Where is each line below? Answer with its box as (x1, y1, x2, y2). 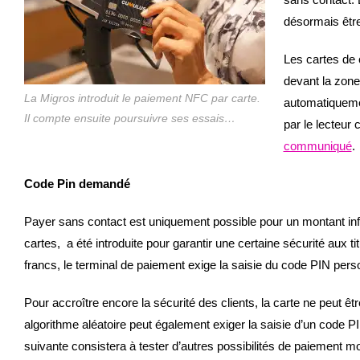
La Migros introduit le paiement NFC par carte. (24, 92, 260, 104)
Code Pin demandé (24, 177, 130, 190)
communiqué (283, 139, 352, 153)
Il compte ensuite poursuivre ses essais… (24, 112, 235, 125)
